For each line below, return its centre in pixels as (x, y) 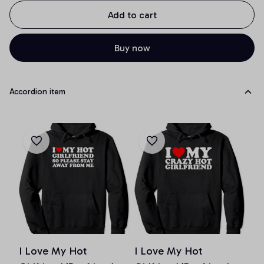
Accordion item (37, 92)
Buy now (132, 48)
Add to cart (132, 15)
